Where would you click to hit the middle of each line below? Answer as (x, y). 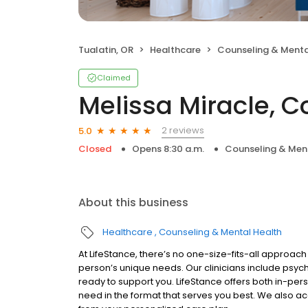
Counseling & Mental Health (220, 232)
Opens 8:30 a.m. (168, 149)
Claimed (114, 78)
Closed (95, 149)
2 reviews (183, 130)
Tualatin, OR (106, 50)
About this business (133, 202)
